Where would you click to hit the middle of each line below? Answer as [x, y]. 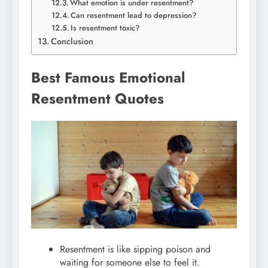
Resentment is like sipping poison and [135, 249]
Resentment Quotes [98, 99]
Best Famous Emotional [108, 78]
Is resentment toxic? [106, 28]
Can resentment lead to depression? [134, 16]
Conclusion [72, 42]
